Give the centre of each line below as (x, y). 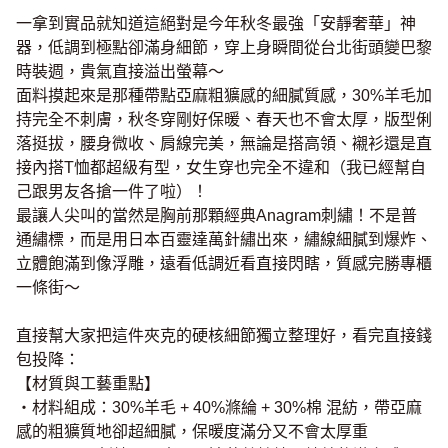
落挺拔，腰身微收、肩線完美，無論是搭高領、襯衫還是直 (224, 143)
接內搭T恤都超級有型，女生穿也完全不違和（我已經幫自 (221, 167)
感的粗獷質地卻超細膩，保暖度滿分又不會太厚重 (192, 431)
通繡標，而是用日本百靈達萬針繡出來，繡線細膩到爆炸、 (224, 239)
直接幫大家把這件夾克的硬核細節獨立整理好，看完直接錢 (224, 335)
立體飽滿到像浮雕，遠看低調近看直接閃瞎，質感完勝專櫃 (224, 263)
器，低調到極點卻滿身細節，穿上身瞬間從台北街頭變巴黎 (224, 47)
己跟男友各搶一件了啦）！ (112, 191)
